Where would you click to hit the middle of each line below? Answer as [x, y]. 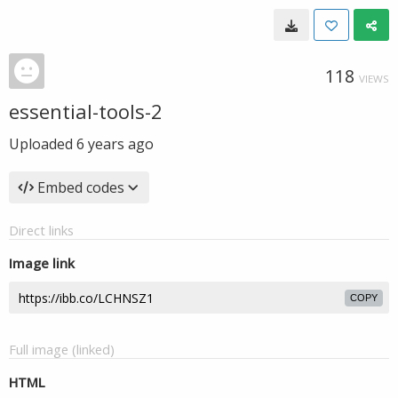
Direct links [41, 230]
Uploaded [43, 144]
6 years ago [115, 144]
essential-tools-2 [86, 111]
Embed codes [81, 187]
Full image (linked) [62, 349]
